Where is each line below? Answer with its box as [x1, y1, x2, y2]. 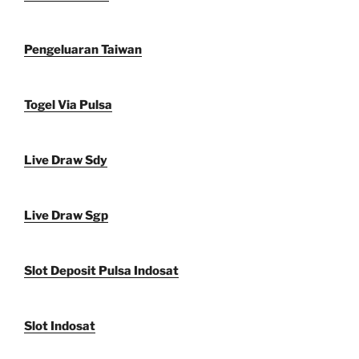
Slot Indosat [24, 319, 95, 334]
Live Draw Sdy [24, 153, 107, 168]
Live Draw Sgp [24, 208, 108, 224]
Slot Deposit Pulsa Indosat [24, 264, 179, 279]
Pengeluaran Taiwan [24, 42, 142, 58]
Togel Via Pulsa [24, 98, 112, 113]
